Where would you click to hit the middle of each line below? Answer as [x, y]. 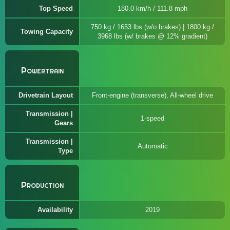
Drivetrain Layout [46, 95]
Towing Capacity [47, 32]
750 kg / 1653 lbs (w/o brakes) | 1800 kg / [152, 27]
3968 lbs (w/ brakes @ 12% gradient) [152, 36]
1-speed [152, 118]
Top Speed [56, 8]
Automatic [152, 146]
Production [42, 185]
